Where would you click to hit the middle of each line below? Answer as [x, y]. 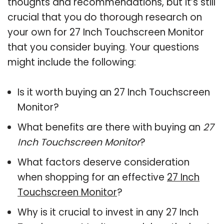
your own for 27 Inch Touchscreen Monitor [106, 32]
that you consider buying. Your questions [103, 47]
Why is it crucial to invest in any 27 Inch [108, 212]
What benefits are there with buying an [110, 127]
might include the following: [72, 62]
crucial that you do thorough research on [105, 17]
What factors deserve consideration [103, 162]
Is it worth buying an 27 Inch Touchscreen [114, 92]
